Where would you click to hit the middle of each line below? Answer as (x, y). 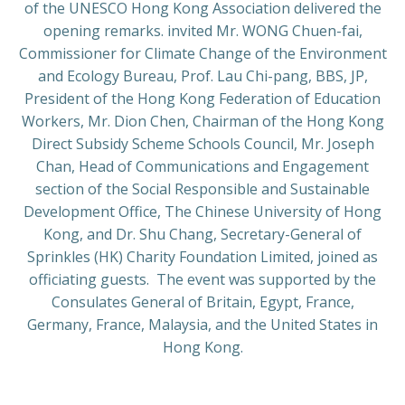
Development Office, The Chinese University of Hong (202, 212)
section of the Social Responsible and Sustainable (202, 189)
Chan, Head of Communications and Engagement (202, 166)
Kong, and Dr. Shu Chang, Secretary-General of (202, 234)
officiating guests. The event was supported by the (202, 279)
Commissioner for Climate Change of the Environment (202, 53)
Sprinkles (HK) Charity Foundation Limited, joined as (202, 257)
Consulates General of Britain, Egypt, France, (202, 302)
